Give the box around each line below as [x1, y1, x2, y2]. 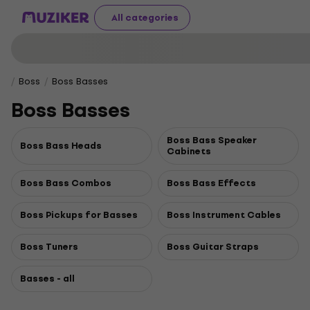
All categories [111, 10, 179, 25]
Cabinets [167, 144, 211, 158]
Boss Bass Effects [167, 176, 256, 190]
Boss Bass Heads [20, 138, 102, 153]
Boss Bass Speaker [167, 133, 257, 147]
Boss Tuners [20, 239, 78, 254]
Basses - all [20, 271, 75, 286]
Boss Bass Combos [20, 176, 111, 190]
